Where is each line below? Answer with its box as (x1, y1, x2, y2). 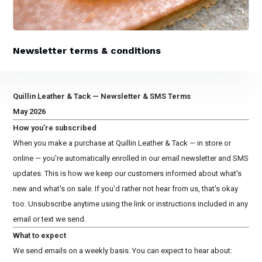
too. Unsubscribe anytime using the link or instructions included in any (13, 199, 249, 208)
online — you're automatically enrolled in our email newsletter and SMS (13, 154, 249, 163)
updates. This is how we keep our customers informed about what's (13, 169, 242, 178)
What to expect (13, 231, 67, 240)
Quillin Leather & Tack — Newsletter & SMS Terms (13, 92, 191, 101)
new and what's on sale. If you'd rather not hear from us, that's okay (13, 184, 239, 193)
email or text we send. (13, 215, 87, 223)
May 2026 (13, 107, 46, 116)
